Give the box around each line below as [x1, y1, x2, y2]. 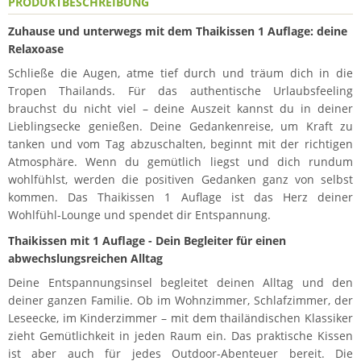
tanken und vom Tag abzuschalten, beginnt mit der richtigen [8, 135, 353, 151]
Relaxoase [8, 40, 64, 56]
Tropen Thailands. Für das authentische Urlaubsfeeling [8, 82, 353, 98]
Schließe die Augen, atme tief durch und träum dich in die [8, 64, 353, 81]
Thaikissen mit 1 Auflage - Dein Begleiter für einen [8, 232, 286, 248]
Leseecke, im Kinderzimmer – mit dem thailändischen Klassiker [8, 309, 353, 326]
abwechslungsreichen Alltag [8, 250, 163, 266]
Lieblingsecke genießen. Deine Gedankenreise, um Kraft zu [8, 118, 353, 134]
